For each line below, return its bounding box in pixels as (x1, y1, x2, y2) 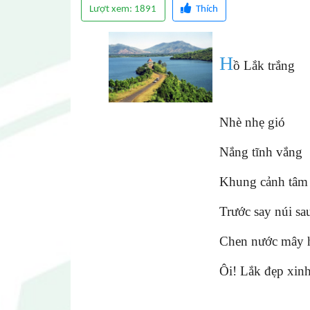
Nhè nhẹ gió (219, 114, 285, 129)
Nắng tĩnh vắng (219, 144, 302, 159)
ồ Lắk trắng (233, 58, 295, 73)
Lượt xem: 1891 (89, 3, 157, 15)
